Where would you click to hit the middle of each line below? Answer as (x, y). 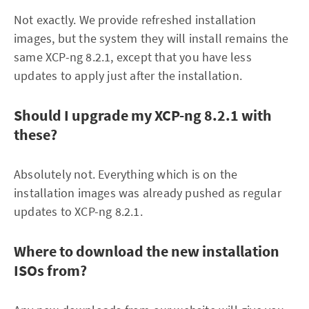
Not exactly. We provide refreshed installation (135, 20)
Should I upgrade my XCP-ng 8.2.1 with (143, 115)
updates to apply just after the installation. (128, 76)
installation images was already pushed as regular (148, 193)
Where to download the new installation (147, 251)
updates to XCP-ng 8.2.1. (78, 211)
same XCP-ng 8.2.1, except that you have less (133, 57)
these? (36, 134)
